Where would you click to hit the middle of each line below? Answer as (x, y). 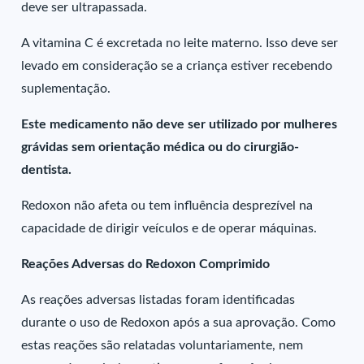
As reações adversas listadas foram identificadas (158, 300)
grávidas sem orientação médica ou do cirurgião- (160, 147)
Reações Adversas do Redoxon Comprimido (146, 264)
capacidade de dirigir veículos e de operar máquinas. (169, 228)
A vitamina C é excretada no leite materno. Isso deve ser (180, 43)
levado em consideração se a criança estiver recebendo (177, 66)
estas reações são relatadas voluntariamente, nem (162, 345)
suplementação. (66, 89)
